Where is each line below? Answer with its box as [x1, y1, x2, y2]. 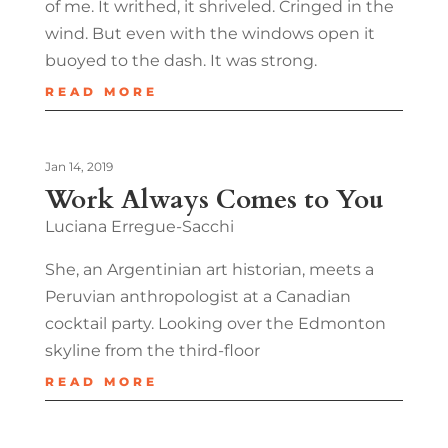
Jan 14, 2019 [44, 158, 113, 174]
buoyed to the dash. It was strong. [44, 50, 317, 70]
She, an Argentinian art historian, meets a [44, 259, 374, 279]
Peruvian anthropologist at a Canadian [44, 286, 351, 306]
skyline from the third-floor [44, 340, 260, 360]
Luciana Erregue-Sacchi [44, 216, 234, 236]
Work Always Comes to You [44, 181, 384, 217]
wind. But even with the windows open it [44, 23, 375, 43]
